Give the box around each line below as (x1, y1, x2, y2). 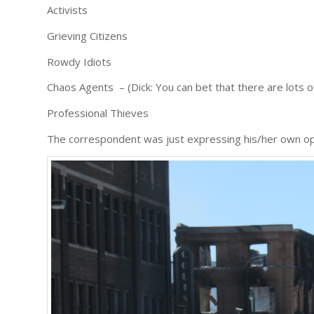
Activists (47, 3, 88, 18)
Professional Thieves (47, 106, 149, 121)
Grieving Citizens (47, 28, 128, 43)
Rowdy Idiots (47, 54, 111, 69)
